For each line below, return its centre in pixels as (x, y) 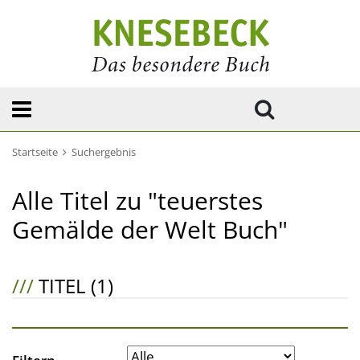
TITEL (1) (74, 286)
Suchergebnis (104, 152)
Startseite (35, 152)
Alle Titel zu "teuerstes (137, 200)
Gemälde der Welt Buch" (150, 229)
